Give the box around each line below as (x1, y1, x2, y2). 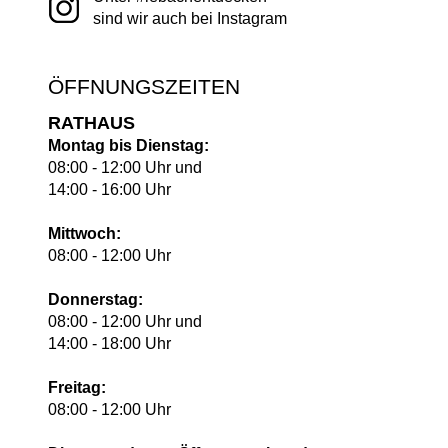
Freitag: (48, 379, 106, 396)
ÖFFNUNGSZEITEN (48, 75, 240, 98)
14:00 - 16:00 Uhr (48, 181, 171, 198)
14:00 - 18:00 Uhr (48, 335, 171, 352)
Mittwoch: (48, 225, 121, 242)
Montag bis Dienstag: (48, 137, 209, 154)
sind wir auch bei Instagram (93, 10, 287, 27)
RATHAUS (48, 113, 135, 133)
